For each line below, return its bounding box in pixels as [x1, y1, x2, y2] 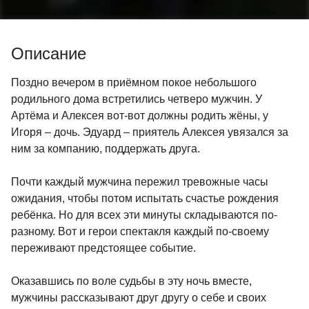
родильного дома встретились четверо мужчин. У [11, 92, 262, 105]
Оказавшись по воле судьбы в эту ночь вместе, [11, 275, 252, 287]
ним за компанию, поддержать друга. [11, 142, 200, 154]
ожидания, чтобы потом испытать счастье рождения [11, 192, 279, 204]
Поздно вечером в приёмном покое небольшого [11, 76, 257, 88]
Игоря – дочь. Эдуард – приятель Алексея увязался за [11, 126, 288, 138]
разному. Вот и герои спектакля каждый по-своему [11, 225, 269, 237]
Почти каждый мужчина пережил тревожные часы [11, 175, 268, 188]
